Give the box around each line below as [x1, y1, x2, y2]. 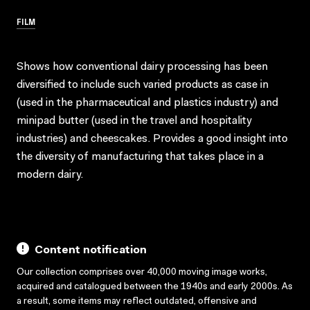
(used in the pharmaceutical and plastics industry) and [17, 97, 278, 109]
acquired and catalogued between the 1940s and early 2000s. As [17, 282, 293, 292]
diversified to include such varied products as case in [17, 79, 268, 91]
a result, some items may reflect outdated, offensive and [17, 296, 257, 307]
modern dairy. [17, 169, 83, 181]
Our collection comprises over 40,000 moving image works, [17, 267, 267, 277]
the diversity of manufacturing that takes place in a [17, 151, 264, 163]
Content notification [35, 244, 147, 256]
